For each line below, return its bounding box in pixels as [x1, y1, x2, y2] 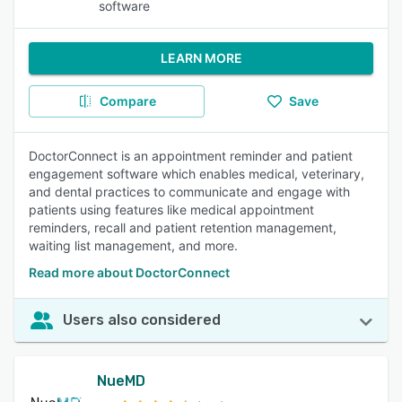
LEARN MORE [160, 50, 242, 66]
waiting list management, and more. [29, 238, 238, 253]
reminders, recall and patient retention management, [29, 220, 336, 235]
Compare [99, 93, 156, 109]
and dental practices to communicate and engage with [29, 184, 350, 199]
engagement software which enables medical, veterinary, [29, 166, 364, 181]
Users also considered [63, 311, 221, 328]
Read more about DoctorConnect [29, 265, 230, 280]
